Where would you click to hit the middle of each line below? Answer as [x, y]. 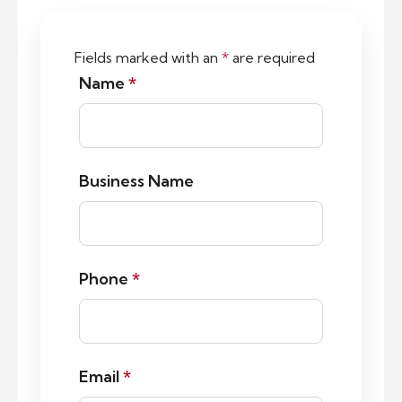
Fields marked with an [148, 57]
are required [272, 57]
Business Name [136, 180]
